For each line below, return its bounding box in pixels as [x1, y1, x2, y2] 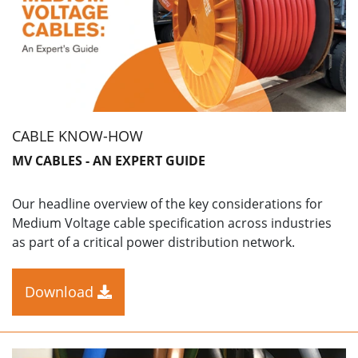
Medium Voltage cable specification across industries [12, 213, 332, 232]
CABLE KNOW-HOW [12, 126, 143, 146]
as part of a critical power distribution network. [12, 233, 295, 251]
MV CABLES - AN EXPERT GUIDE [12, 152, 205, 170]
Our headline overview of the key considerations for [12, 194, 323, 213]
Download [25, 281, 97, 301]
